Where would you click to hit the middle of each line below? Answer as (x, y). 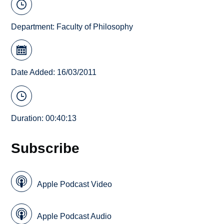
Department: (34, 26)
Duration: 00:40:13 (44, 118)
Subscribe (45, 148)
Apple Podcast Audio (74, 216)
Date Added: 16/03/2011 (54, 72)
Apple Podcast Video (75, 184)
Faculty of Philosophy (95, 26)
